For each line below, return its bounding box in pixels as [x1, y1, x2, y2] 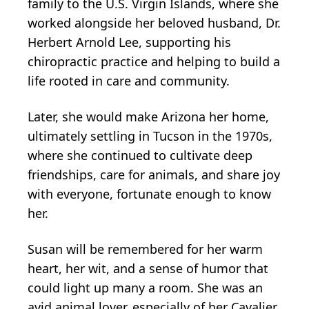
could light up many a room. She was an [28, 279, 263, 296]
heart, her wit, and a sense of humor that [28, 260, 268, 277]
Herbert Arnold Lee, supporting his [28, 34, 231, 50]
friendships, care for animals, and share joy [28, 166, 280, 183]
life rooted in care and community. [28, 72, 230, 89]
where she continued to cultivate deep [28, 147, 252, 163]
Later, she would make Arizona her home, [28, 108, 269, 125]
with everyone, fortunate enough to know [28, 186, 271, 202]
